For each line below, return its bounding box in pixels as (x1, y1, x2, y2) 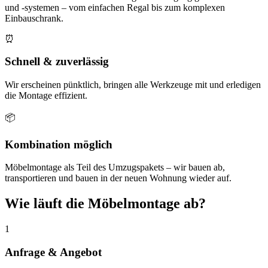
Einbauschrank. (5, 13, 63, 23)
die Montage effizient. (5, 90, 87, 100)
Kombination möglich (5, 138, 112, 151)
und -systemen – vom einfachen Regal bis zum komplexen (5, 2, 225, 13)
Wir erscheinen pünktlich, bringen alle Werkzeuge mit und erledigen (5, 79, 261, 90)
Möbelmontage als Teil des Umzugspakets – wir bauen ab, (5, 162, 225, 173)
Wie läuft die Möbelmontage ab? (5, 196, 206, 212)
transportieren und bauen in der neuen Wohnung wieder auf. (5, 173, 232, 184)
